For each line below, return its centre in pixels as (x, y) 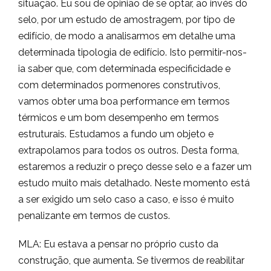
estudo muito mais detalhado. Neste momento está (134, 183)
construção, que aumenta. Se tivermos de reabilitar (131, 260)
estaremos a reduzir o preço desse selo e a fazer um (135, 167)
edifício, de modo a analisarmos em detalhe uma (127, 36)
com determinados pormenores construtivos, (119, 85)
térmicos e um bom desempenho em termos (119, 118)
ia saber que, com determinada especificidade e (124, 69)
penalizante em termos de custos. (94, 216)
